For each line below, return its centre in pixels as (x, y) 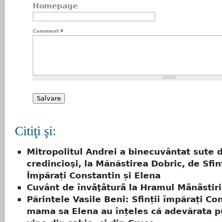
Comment (47, 31)
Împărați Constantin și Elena (94, 176)
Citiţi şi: (35, 131)
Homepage (55, 6)
